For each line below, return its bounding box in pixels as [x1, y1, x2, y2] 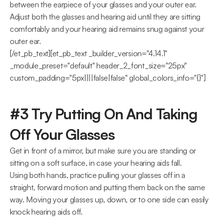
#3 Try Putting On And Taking [10, 105, 197, 123]
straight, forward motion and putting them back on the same [10, 182, 205, 192]
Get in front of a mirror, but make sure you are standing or [10, 146, 197, 155]
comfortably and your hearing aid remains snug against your [10, 24, 204, 34]
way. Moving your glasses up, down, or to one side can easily [10, 195, 209, 204]
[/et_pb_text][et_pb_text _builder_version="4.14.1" [10, 48, 167, 58]
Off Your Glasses [10, 125, 115, 143]
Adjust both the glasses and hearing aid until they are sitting [10, 12, 201, 22]
